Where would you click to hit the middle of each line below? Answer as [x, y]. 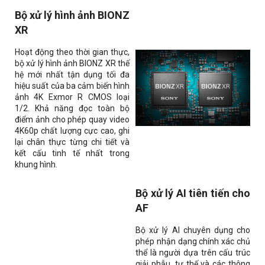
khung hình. [36, 165]
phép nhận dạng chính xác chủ [193, 242]
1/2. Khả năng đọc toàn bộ [72, 109]
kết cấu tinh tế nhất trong [72, 153]
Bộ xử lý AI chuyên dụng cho [193, 230]
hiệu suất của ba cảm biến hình [72, 86]
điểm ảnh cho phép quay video [72, 120]
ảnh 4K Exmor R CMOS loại [72, 97]
